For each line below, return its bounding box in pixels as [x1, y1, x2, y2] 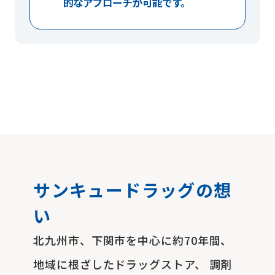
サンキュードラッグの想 [33, 177, 232, 202]
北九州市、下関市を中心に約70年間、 [33, 231, 233, 248]
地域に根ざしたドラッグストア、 [33, 255, 206, 272]
